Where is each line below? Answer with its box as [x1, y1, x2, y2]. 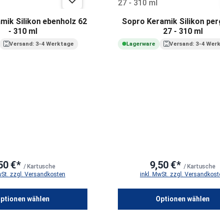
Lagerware [126, 40, 155, 48]
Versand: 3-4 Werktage [9, 40, 74, 48]
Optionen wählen [156, 194, 210, 203]
